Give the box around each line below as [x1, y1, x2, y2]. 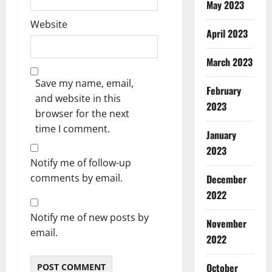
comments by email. [30, 171, 123, 185]
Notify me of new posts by [30, 210, 149, 224]
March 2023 [206, 55, 253, 69]
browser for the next [35, 106, 129, 120]
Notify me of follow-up [30, 155, 131, 169]
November [206, 216, 246, 231]
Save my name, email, [35, 76, 134, 90]
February [206, 83, 241, 98]
